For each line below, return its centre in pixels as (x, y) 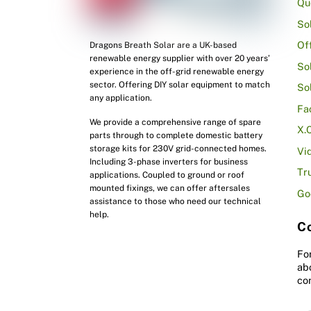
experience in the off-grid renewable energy (177, 72)
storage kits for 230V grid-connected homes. (178, 148)
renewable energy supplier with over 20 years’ (180, 59)
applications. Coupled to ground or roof (167, 175)
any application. (121, 98)
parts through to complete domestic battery (176, 135)
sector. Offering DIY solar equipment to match (180, 85)
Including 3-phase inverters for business (169, 161)
